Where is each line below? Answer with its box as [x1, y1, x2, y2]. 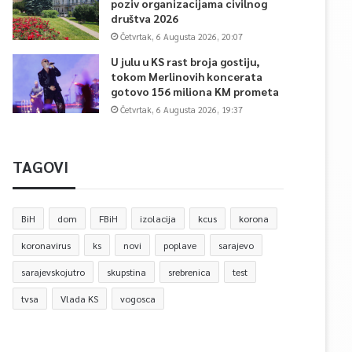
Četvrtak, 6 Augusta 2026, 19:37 [120, 104, 243, 115]
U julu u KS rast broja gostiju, [111, 54, 260, 68]
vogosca [120, 292, 156, 305]
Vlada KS [60, 292, 98, 305]
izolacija [140, 212, 176, 225]
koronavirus [21, 239, 71, 251]
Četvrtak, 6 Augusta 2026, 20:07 [120, 31, 243, 42]
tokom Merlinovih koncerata [111, 69, 262, 83]
